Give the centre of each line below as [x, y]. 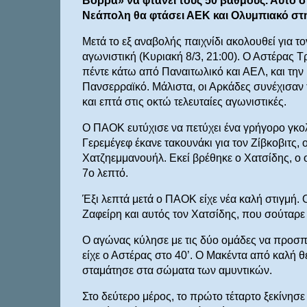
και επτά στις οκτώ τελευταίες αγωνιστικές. [184, 102]
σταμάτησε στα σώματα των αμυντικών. [177, 271]
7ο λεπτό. [105, 173]
